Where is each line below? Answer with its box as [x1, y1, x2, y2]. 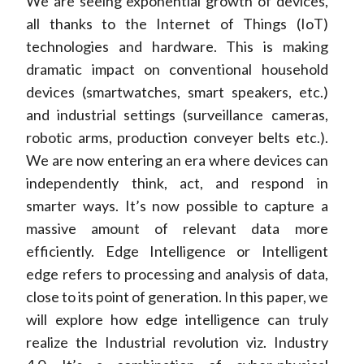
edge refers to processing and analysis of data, [26, 265, 328, 284]
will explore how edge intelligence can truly [26, 310, 328, 329]
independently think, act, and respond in [26, 174, 328, 193]
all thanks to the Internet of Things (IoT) [26, 15, 328, 33]
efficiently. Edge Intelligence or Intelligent [26, 242, 328, 261]
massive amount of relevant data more [26, 219, 328, 238]
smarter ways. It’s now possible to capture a [26, 197, 328, 215]
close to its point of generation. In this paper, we [26, 288, 328, 306]
